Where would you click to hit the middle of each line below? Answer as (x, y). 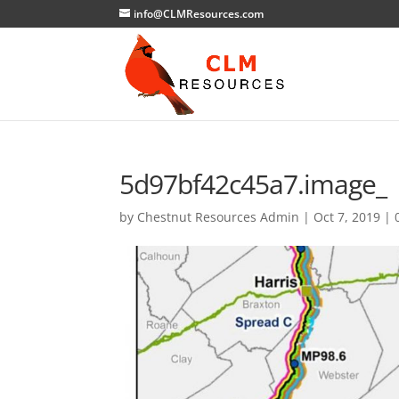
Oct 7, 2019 (347, 217)
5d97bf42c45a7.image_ (253, 184)
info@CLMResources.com (199, 14)
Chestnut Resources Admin (219, 217)
